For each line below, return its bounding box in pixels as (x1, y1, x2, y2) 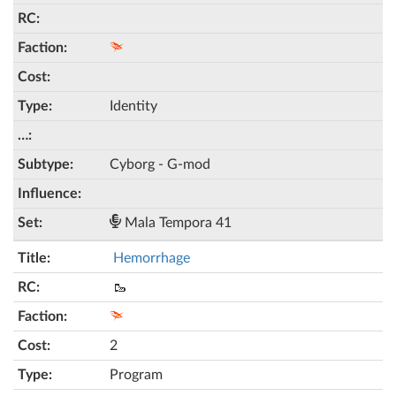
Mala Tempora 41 (121, 216, 232, 230)
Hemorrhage (113, 251, 190, 265)
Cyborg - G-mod (110, 157, 210, 171)
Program (110, 368, 163, 382)
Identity (110, 99, 157, 113)
